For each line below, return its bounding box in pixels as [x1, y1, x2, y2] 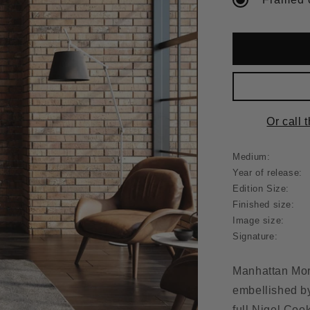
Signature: [232, 231, 278, 241]
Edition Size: [232, 183, 289, 194]
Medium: [232, 152, 271, 162]
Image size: [232, 215, 284, 226]
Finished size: [232, 199, 295, 210]
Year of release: [232, 167, 302, 178]
